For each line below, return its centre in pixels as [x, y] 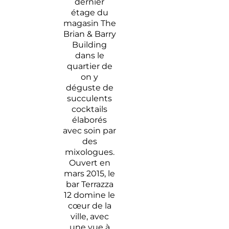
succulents [90, 99]
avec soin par [90, 131]
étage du [89, 13]
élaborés [90, 120]
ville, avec [89, 217]
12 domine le [90, 195]
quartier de [89, 66]
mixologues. [89, 152]
